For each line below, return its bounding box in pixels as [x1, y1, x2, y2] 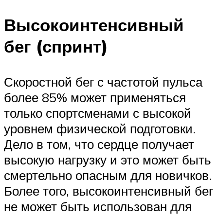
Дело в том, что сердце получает [4, 136, 194, 152]
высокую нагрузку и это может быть [4, 152, 211, 168]
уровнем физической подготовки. [4, 121, 196, 137]
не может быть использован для [4, 199, 192, 215]
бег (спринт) [4, 36, 108, 57]
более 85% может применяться [4, 90, 186, 106]
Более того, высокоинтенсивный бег [4, 183, 213, 199]
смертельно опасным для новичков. [4, 167, 212, 183]
